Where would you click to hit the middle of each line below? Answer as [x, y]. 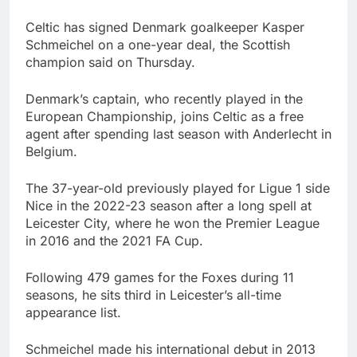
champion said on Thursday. [110, 63]
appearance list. [73, 313]
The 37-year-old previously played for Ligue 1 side [178, 188]
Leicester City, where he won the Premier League [173, 224]
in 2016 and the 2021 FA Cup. [114, 241]
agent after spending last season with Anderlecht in [178, 134]
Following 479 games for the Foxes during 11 [160, 278]
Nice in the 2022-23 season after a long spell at [169, 206]
